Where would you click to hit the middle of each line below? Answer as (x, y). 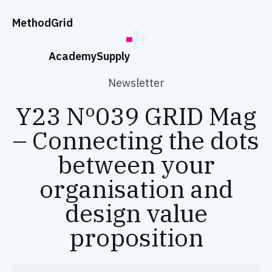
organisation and (136, 189)
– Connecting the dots (136, 140)
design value (136, 213)
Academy (72, 56)
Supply (113, 56)
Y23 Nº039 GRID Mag (136, 116)
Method (31, 23)
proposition (136, 237)
